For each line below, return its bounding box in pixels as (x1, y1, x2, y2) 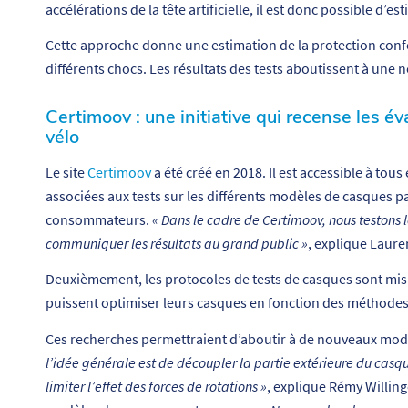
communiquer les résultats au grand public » (46, 233, 308, 252)
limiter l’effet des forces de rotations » (46, 377, 267, 396)
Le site (46, 162, 87, 181)
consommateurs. (46, 209, 152, 229)
